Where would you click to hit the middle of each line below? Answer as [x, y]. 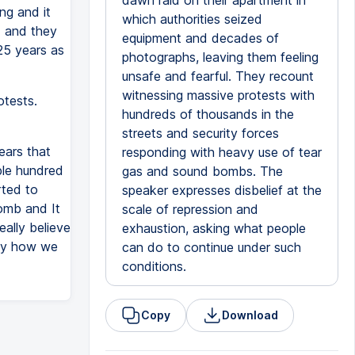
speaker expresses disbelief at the [221, 190]
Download [250, 315]
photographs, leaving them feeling [220, 57]
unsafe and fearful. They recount [218, 76]
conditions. [154, 266]
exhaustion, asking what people [214, 228]
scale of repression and [190, 209]
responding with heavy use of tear [221, 152]
